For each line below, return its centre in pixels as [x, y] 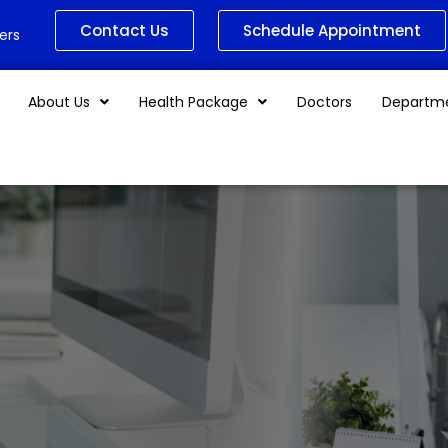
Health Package [194, 102]
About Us [59, 102]
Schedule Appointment [331, 30]
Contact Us [124, 30]
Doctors [325, 102]
